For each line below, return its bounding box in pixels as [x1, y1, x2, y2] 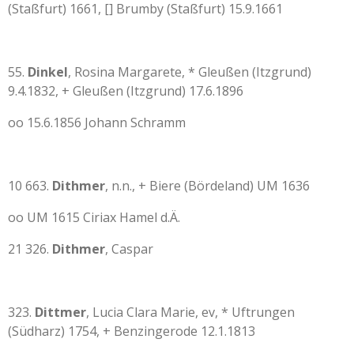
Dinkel [28, 63, 68, 81]
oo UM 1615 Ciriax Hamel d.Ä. [8, 209, 180, 226]
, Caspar [105, 240, 153, 258]
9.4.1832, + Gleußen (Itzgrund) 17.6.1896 [8, 82, 243, 100]
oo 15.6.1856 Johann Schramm [8, 114, 186, 131]
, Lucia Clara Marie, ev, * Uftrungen [86, 303, 295, 321]
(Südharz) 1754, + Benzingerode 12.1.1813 [8, 322, 255, 340]
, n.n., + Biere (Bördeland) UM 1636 [105, 177, 310, 194]
